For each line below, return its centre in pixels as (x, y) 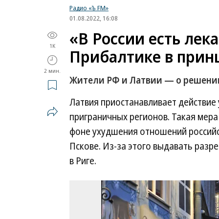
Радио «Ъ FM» (89, 8)
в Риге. (83, 161)
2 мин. (52, 71)
